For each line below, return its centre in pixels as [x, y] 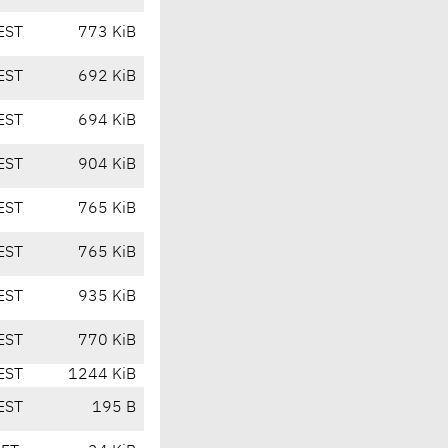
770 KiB [107, 341]
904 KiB [107, 165]
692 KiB [107, 77]
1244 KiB [102, 375]
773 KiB [107, 33]
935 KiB [107, 297]
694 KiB [107, 121]
